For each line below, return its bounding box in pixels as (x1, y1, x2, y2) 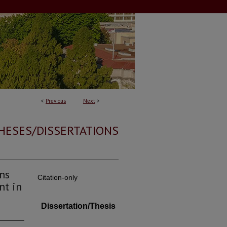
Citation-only (37, 173, 78, 181)
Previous (46, 97, 66, 104)
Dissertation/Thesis (41, 202, 116, 210)
